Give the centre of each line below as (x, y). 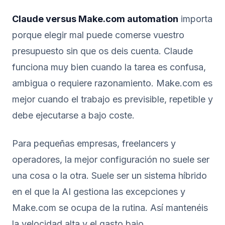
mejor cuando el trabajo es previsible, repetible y (113, 99)
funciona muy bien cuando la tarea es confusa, (109, 67)
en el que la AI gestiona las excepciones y (99, 192)
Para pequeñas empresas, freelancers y (94, 143)
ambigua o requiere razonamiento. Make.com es (112, 83)
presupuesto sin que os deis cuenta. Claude (102, 51)
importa (195, 19)
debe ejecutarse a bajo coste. (73, 115)
